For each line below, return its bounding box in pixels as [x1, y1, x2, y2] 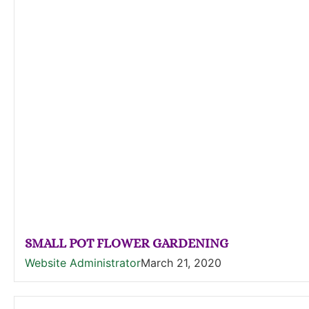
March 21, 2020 [141, 256, 221, 270]
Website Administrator [25, 256, 141, 270]
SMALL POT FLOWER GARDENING [25, 236, 228, 250]
